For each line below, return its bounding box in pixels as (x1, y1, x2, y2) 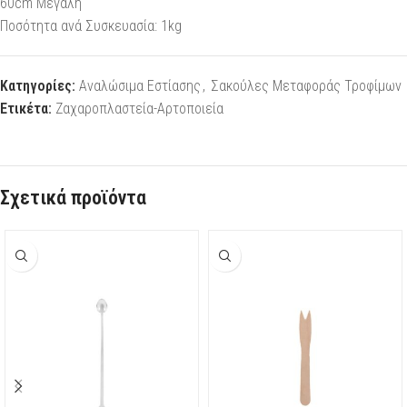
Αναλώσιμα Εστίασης (79, 77, 201, 94)
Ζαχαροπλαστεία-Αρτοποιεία (55, 100, 223, 117)
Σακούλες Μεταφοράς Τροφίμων (211, 77, 402, 94)
